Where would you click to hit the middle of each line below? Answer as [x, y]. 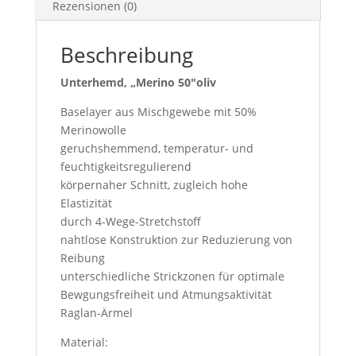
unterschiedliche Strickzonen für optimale [172, 276]
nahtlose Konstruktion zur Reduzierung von [176, 239]
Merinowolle [93, 130]
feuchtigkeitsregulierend [126, 166]
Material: [84, 342]
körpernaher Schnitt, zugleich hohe [154, 184]
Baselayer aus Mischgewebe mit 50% [158, 111]
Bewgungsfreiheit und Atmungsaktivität [166, 294]
